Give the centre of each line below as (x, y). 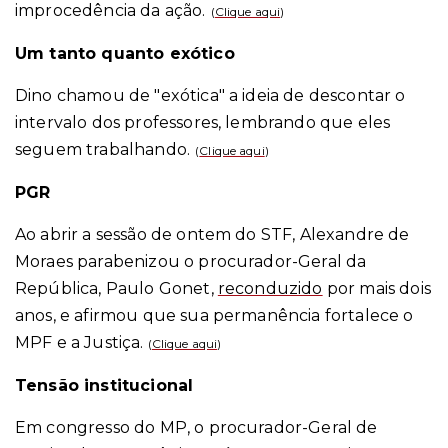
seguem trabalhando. (103, 149)
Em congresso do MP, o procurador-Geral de (196, 427)
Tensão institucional (104, 385)
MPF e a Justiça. (81, 342)
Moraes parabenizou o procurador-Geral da (191, 261)
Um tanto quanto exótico (125, 53)
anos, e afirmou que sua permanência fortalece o (214, 315)
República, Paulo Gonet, (116, 288)
